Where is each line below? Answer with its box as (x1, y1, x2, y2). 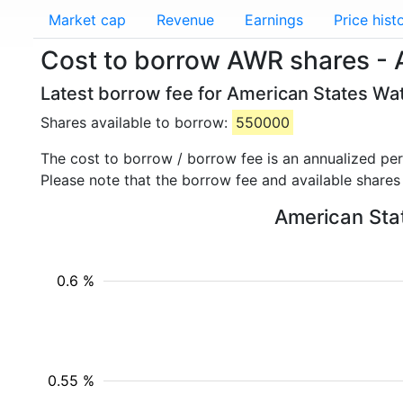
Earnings (245, 11, 303, 29)
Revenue (157, 11, 214, 29)
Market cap (49, 11, 126, 29)
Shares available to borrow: (40, 113, 232, 131)
